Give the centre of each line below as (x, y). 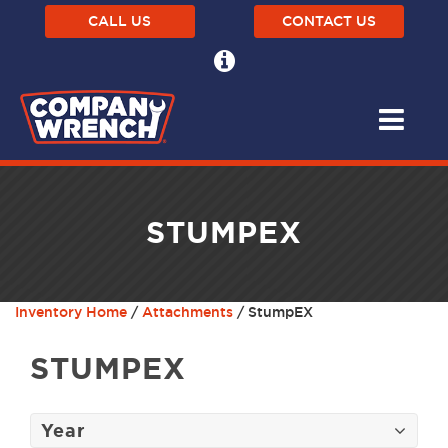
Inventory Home (71, 312)
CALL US (119, 21)
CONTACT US (328, 21)
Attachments (187, 312)
